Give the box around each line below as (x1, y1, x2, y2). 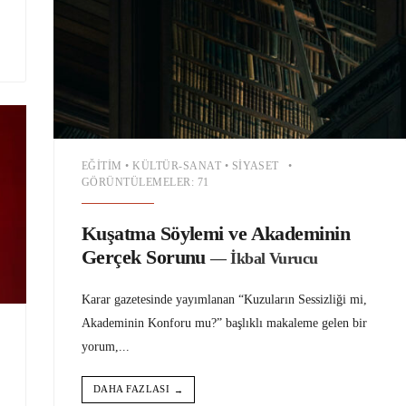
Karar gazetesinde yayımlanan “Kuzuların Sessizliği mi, (82, 292, 367, 307)
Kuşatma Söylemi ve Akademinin (82, 222, 351, 246)
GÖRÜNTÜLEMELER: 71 (82, 176, 209, 189)
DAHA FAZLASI (93, 383, 170, 395)
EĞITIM (82, 159, 122, 173)
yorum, (82, 339, 119, 354)
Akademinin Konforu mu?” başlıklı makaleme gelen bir (82, 315, 367, 331)
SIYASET (231, 159, 279, 173)
